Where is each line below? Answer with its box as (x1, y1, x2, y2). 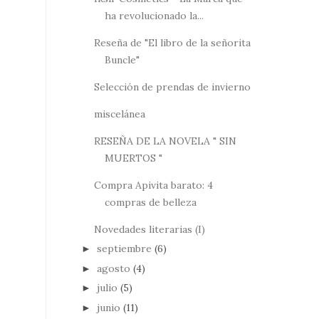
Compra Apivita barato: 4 (93, 178, 213, 192)
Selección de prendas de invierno (93, 80, 251, 93)
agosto (96, 261, 130, 275)
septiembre (96, 242, 152, 256)
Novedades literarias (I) (93, 222, 205, 236)
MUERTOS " (104, 151, 162, 164)
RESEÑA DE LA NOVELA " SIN (93, 134, 236, 147)
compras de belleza (104, 195, 197, 209)
